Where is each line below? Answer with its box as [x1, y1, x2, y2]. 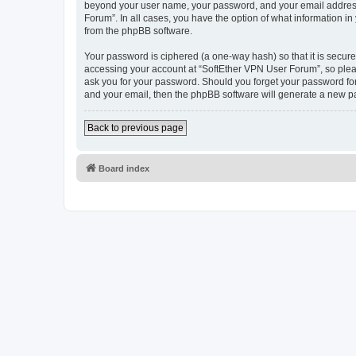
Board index [99, 164, 149, 173]
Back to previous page [87, 122, 184, 133]
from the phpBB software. [84, 25, 192, 37]
